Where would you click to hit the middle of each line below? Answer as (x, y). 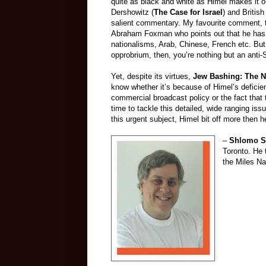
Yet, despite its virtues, (152, 77)
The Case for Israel (188, 12)
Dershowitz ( (132, 12)
